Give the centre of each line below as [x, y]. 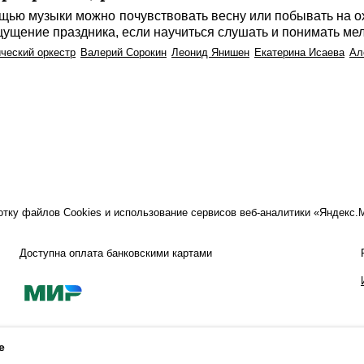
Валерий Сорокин [123, 52]
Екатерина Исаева [299, 52]
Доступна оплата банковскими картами [116, 253]
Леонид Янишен [210, 52]
